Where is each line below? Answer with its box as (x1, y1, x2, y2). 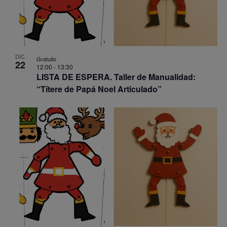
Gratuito (36, 54, 56, 63)
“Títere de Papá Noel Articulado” (36, 83, 162, 95)
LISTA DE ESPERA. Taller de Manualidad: (36, 70, 196, 83)
